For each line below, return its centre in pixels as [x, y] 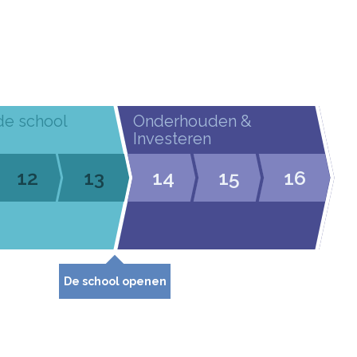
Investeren [172, 139]
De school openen [115, 281]
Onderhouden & [192, 121]
